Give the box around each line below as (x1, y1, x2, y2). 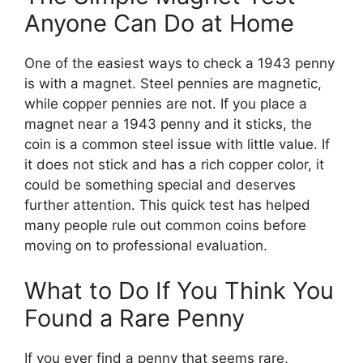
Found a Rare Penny (24, 303, 245, 332)
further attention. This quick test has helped (24, 197, 310, 214)
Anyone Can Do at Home (24, 9, 294, 38)
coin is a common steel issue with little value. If (24, 136, 330, 153)
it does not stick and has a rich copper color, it (24, 156, 324, 173)
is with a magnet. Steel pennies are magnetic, (24, 75, 322, 92)
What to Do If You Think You (24, 275, 334, 305)
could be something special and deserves (24, 177, 296, 194)
